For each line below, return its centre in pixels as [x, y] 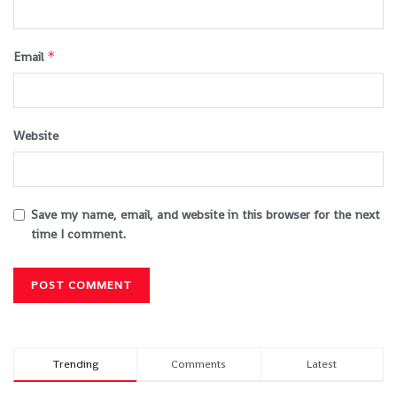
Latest [322, 364]
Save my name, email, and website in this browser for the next [206, 215]
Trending [75, 364]
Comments [199, 364]
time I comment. [78, 234]
